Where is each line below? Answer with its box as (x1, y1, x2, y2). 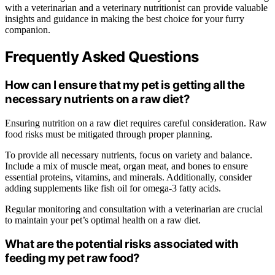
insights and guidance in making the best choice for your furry (5, 14, 244, 24)
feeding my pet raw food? (5, 251, 140, 266)
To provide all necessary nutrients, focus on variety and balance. (5, 149, 252, 160)
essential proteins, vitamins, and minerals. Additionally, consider (5, 171, 252, 182)
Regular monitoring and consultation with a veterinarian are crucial (5, 203, 263, 214)
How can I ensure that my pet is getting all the (5, 77, 246, 92)
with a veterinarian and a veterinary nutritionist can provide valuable (5, 2, 268, 13)
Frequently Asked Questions (5, 47, 199, 66)
